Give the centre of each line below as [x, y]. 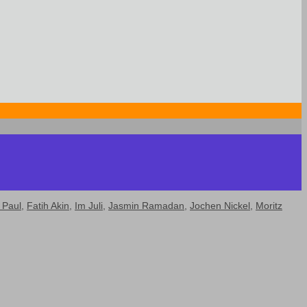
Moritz [269, 206]
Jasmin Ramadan [146, 206]
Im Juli [89, 206]
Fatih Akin [48, 206]
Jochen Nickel [220, 206]
